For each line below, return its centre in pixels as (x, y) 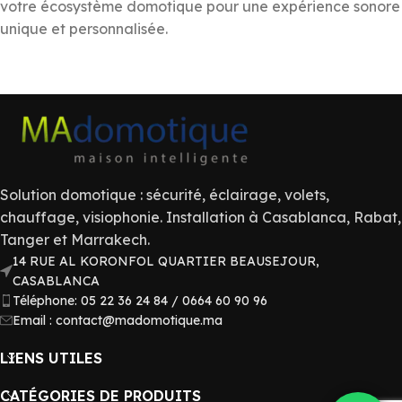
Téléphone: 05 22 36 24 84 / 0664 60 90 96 (140, 300)
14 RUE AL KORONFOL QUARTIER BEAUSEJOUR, (166, 261)
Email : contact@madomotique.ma (118, 320)
